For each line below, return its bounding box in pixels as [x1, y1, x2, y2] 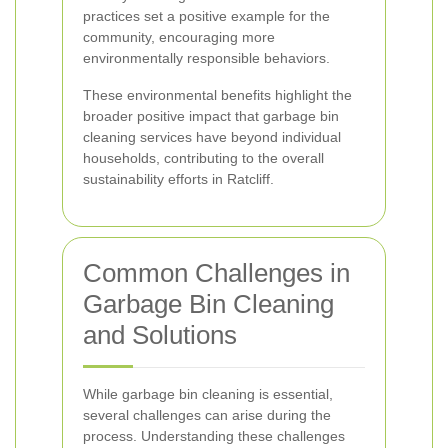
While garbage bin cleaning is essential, [83, 386, 333, 402]
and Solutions [83, 320, 237, 350]
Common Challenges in [83, 258, 350, 288]
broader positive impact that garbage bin [83, 108, 339, 124]
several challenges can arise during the [83, 407, 331, 423]
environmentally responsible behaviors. [83, 50, 330, 66]
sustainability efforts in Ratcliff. [83, 171, 274, 187]
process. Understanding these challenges [83, 428, 345, 444]
